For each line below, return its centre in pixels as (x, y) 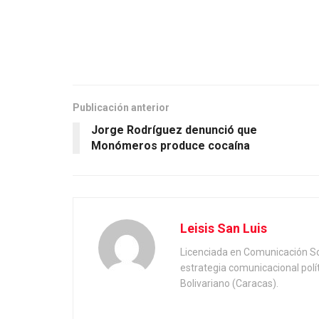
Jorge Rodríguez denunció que (174, 130)
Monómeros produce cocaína (171, 146)
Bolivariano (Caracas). (229, 284)
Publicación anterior (121, 108)
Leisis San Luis (224, 229)
